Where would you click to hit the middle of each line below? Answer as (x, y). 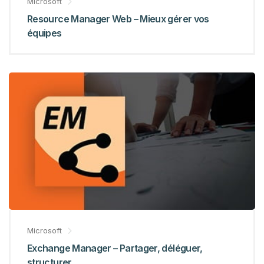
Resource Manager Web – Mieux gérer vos (118, 19)
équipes (44, 33)
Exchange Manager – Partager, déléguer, (115, 248)
